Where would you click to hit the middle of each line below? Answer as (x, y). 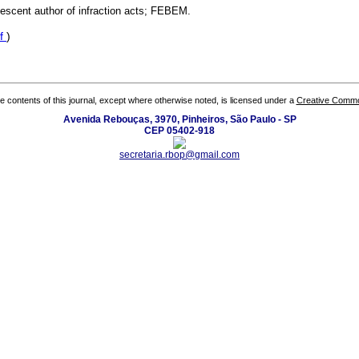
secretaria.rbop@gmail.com (179, 154)
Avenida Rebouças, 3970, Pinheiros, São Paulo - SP (179, 119)
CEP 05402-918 (179, 130)
